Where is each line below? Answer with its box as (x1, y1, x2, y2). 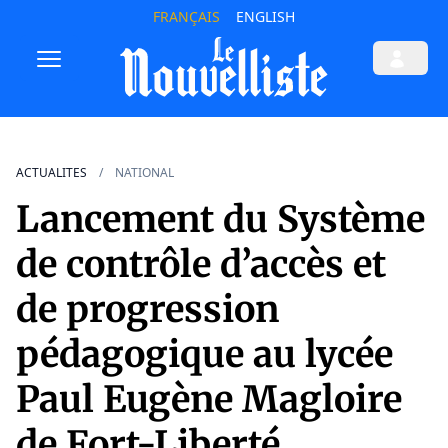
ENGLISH (235, 7, 295, 26)
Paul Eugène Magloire (16, 377, 402, 423)
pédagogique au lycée (16, 332, 393, 378)
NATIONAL (115, 164, 174, 182)
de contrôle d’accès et (16, 242, 386, 288)
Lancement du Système (16, 197, 425, 243)
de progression (16, 287, 279, 333)
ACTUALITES (16, 164, 87, 182)
